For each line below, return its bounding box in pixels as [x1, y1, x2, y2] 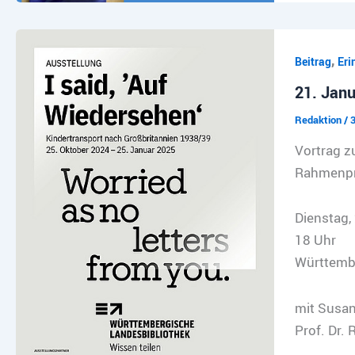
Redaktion [294, 113, 344, 128]
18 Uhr [294, 231, 336, 250]
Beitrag [294, 53, 331, 69]
